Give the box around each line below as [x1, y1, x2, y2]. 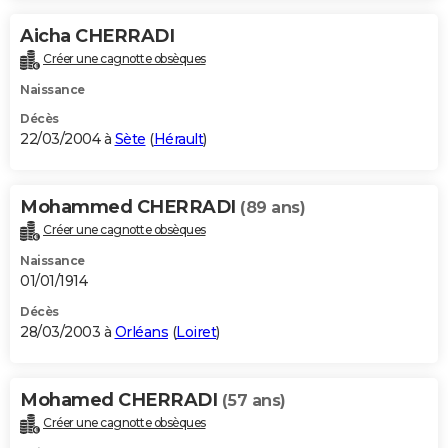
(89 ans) [240, 198, 305, 218]
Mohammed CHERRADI [20, 196, 240, 219]
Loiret [176, 322, 216, 341]
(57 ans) [221, 390, 286, 410]
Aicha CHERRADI [20, 25, 174, 48]
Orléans [114, 322, 168, 341]
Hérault [153, 130, 203, 149]
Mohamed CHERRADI [20, 388, 222, 411]
